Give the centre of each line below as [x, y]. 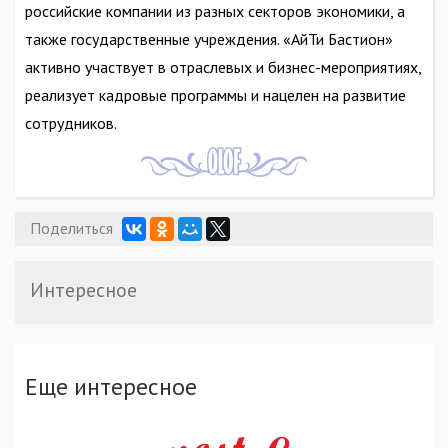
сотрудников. [71, 122]
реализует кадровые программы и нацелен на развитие [215, 94]
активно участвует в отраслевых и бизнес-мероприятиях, [223, 66]
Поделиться [71, 227]
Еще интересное [111, 386]
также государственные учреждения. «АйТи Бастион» [209, 38]
